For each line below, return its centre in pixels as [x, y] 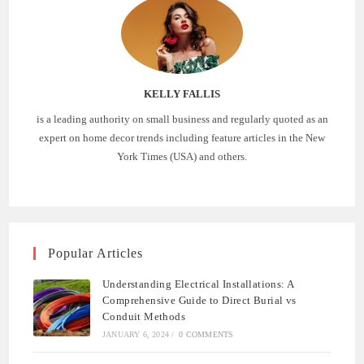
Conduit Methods [144, 317]
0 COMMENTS [206, 335]
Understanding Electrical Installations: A [198, 284]
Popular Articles [96, 253]
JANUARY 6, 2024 [136, 335]
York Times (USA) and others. [182, 157]
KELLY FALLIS [182, 94]
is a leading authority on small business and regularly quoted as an [182, 119]
